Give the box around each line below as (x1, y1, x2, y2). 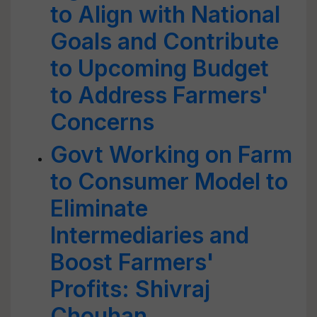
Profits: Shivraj (50, 275, 210, 303)
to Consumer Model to (50, 168, 288, 195)
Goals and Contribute (50, 28, 279, 55)
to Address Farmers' (50, 81, 269, 109)
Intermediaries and (50, 221, 249, 249)
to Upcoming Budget (50, 54, 269, 82)
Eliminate (50, 195, 148, 222)
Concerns (50, 108, 154, 136)
